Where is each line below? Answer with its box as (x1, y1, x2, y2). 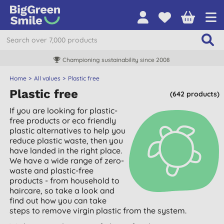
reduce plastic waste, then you (9, 135, 123, 145)
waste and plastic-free (9, 165, 94, 175)
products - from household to (9, 175, 120, 185)
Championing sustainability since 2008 (62, 56, 170, 63)
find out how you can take (9, 195, 107, 205)
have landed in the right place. (9, 145, 122, 155)
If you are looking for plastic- (9, 105, 118, 115)
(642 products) (169, 89, 219, 98)
